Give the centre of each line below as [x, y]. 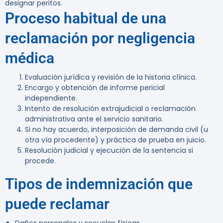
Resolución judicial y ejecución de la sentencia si [109, 151]
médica [30, 58]
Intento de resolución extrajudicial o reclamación [110, 109]
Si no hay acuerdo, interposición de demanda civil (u [116, 130]
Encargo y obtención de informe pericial [95, 88]
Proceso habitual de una [86, 18]
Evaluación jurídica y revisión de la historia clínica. [111, 77]
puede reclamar [57, 204]
